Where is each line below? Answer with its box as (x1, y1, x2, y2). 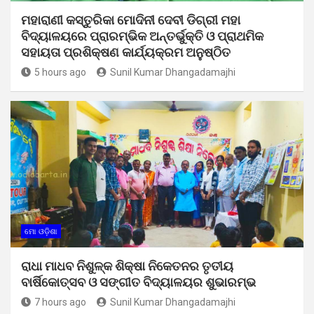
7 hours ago (34, 296, 86, 308)
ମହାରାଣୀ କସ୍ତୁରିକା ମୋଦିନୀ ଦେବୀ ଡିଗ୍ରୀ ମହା (21, 12, 240, 27)
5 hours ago (34, 66, 86, 78)
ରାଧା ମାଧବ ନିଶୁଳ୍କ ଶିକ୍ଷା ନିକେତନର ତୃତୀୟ (21, 258, 233, 273)
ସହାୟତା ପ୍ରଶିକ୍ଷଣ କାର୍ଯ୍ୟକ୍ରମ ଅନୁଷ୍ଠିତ (21, 44, 231, 60)
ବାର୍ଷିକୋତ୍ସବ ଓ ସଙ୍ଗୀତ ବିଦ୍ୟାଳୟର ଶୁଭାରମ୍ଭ (21, 274, 256, 289)
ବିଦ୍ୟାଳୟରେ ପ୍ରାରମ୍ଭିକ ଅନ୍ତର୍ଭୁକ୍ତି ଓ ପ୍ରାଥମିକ (21, 28, 264, 43)
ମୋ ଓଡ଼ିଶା (25, 226, 57, 236)
